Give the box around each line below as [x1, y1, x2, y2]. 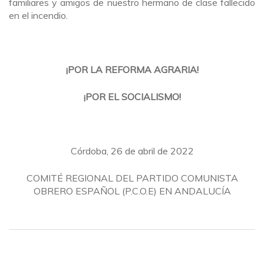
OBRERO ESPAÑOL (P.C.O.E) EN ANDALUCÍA [33, 185, 231, 197]
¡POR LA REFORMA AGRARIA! [65, 64, 199, 75]
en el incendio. [9, 9, 68, 21]
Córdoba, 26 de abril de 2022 [70, 145, 194, 157]
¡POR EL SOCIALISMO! [83, 91, 181, 103]
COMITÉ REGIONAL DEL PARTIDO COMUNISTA [26, 172, 238, 184]
